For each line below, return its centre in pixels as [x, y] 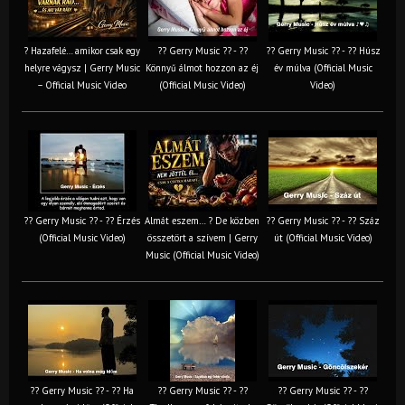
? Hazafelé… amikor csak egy [82, 50]
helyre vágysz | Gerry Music [82, 67]
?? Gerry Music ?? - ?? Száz [323, 220]
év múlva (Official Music [323, 67]
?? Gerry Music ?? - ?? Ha [82, 390]
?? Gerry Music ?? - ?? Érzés [82, 220]
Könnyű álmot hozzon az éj [202, 67]
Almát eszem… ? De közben [202, 220]
